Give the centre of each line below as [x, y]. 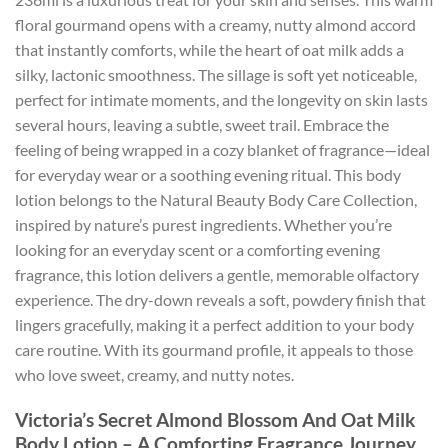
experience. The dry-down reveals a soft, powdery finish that [220, 300]
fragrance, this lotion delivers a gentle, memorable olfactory [217, 275]
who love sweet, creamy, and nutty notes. [154, 375]
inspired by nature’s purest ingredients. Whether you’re [203, 225]
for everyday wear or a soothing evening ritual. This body [208, 175]
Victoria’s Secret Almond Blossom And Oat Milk [215, 420]
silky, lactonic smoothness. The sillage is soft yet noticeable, [216, 75]
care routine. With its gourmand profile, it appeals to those [214, 350]
